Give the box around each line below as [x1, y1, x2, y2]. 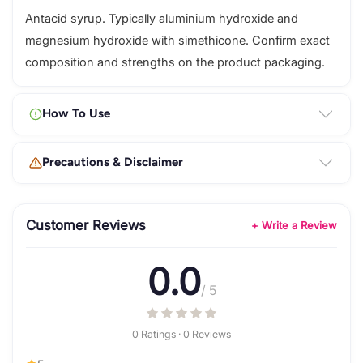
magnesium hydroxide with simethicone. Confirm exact [25, 32, 330, 48]
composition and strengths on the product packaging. [25, 54, 325, 70]
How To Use [42, 106, 110, 122]
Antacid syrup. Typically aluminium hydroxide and [25, 11, 298, 26]
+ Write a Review [251, 218, 337, 232]
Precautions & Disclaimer [42, 155, 183, 170]
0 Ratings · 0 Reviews [132, 327, 231, 340]
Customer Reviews [26, 217, 146, 234]
